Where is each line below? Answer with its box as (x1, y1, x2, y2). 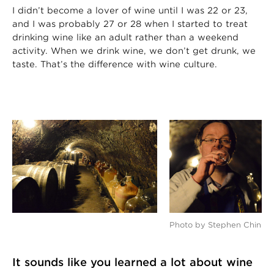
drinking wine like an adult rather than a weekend (12, 32, 239, 43)
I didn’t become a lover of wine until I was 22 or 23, (12, 6, 248, 16)
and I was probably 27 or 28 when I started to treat (12, 19, 248, 29)
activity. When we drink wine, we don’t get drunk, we (12, 46, 256, 56)
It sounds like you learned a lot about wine (12, 255, 253, 268)
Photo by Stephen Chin (169, 220, 261, 229)
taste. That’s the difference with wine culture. (12, 59, 217, 70)
